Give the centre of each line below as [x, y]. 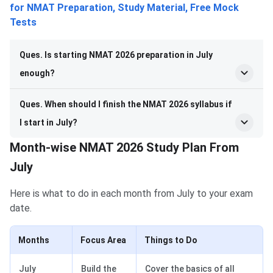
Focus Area [103, 240]
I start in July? [48, 122]
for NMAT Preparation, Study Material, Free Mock [124, 7]
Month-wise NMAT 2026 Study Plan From [124, 147]
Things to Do [171, 240]
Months [34, 240]
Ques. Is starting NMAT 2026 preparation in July [116, 55]
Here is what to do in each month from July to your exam [131, 193]
